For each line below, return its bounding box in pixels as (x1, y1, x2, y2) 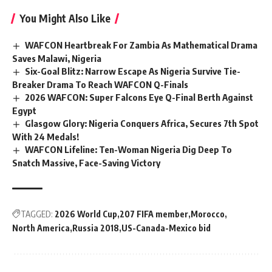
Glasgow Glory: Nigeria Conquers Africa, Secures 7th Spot (25, 117, 259, 129)
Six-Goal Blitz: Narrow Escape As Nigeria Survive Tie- (25, 66, 241, 77)
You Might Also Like (19, 12, 110, 25)
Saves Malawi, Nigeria (12, 53, 101, 64)
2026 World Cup (55, 208, 117, 219)
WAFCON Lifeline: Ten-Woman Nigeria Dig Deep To (25, 143, 233, 155)
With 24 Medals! (12, 131, 79, 142)
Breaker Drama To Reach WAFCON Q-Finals (12, 78, 188, 90)
